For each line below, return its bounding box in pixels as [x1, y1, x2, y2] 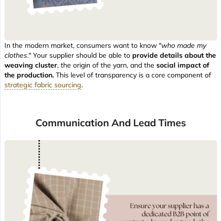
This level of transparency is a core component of [54, 71, 211, 80]
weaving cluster [4, 61, 57, 70]
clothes [4, 51, 27, 60]
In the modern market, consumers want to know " [4, 41, 161, 50]
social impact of [156, 61, 209, 70]
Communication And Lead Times [36, 116, 186, 129]
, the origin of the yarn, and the [57, 61, 156, 70]
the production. [4, 71, 54, 80]
